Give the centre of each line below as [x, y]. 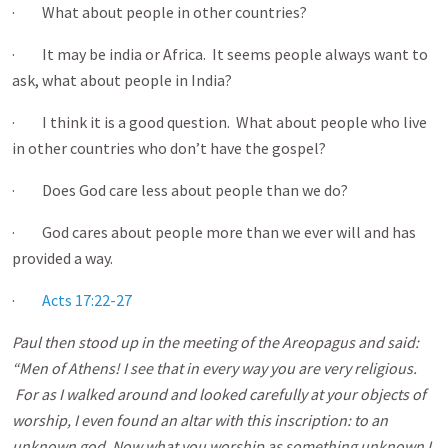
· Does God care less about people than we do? [180, 190]
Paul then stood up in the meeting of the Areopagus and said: [215, 342]
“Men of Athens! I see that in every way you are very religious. [214, 368]
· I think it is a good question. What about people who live [219, 122]
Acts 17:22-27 [87, 300]
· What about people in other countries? [159, 12]
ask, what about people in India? [122, 80]
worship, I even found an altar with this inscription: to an [200, 420]
